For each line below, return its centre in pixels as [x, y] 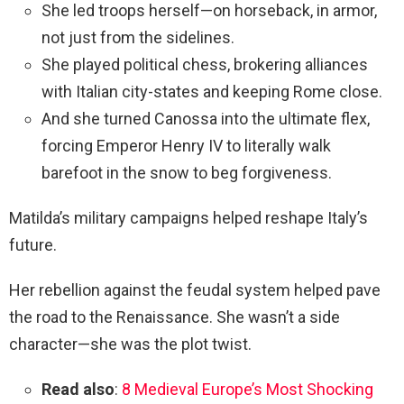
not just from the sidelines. [138, 37]
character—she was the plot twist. [130, 344]
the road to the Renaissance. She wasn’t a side [174, 317]
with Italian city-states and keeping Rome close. [212, 91]
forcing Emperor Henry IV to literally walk [186, 145]
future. [33, 244]
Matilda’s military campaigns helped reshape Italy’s [188, 217]
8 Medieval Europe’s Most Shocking [248, 389]
